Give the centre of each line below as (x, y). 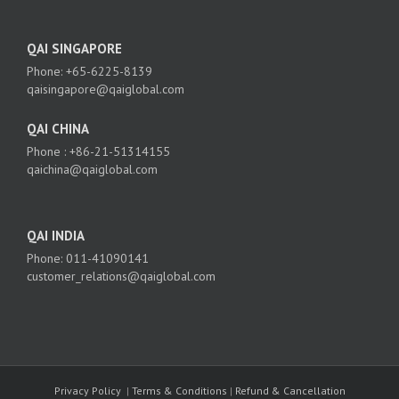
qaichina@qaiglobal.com (92, 169)
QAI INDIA (56, 235)
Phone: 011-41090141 (88, 258)
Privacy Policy (87, 390)
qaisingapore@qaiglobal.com (106, 89)
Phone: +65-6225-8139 (90, 71)
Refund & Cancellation (290, 390)
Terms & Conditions (179, 390)
